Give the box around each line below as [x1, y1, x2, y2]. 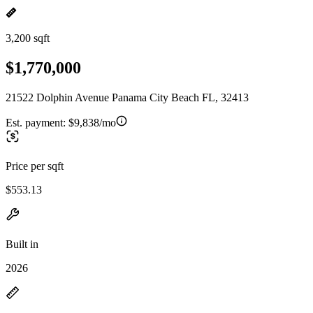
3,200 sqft [6, 32, 50, 44]
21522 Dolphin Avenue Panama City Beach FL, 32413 [6, 91, 249, 103]
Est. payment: [6, 116, 68, 129]
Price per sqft [6, 159, 64, 172]
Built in [6, 238, 38, 250]
